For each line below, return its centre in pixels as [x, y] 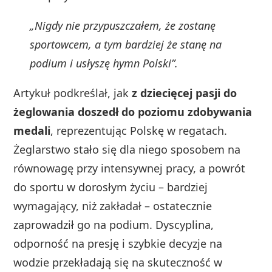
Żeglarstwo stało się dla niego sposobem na [127, 150]
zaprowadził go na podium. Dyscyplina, [114, 225]
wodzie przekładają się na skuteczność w [118, 263]
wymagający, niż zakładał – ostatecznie [113, 206]
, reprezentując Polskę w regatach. [139, 131]
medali [32, 131]
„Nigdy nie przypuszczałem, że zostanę [123, 26]
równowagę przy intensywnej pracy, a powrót [130, 168]
